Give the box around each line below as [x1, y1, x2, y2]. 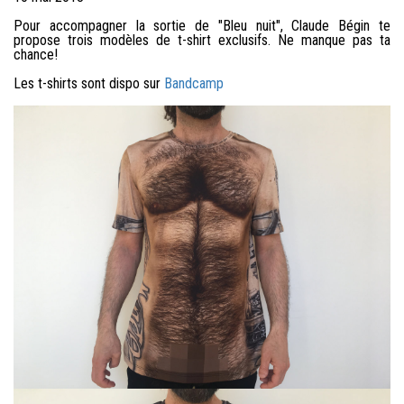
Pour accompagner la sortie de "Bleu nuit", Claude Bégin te [14, 17, 390, 35]
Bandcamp [164, 75, 224, 93]
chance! [14, 46, 58, 64]
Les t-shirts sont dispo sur [14, 75, 164, 93]
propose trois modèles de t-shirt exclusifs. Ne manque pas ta [14, 32, 390, 50]
